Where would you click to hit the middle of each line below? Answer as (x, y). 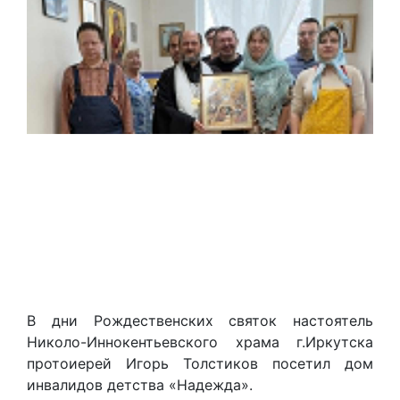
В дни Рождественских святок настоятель (200, 321)
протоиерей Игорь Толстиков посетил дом (200, 364)
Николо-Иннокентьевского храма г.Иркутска (200, 342)
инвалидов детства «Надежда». (140, 385)
